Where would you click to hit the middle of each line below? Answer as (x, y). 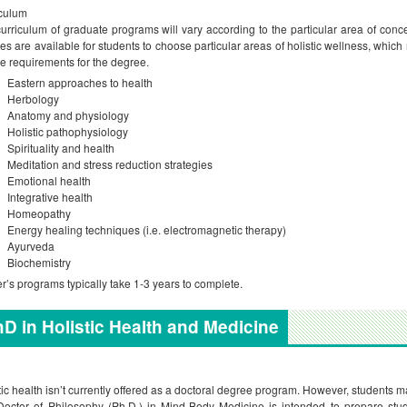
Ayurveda (31, 246)
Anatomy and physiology (68, 115)
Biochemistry (39, 262)
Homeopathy (39, 213)
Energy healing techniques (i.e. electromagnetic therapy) (147, 229)
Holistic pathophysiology (68, 131)
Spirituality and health (61, 148)
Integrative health (54, 197)
